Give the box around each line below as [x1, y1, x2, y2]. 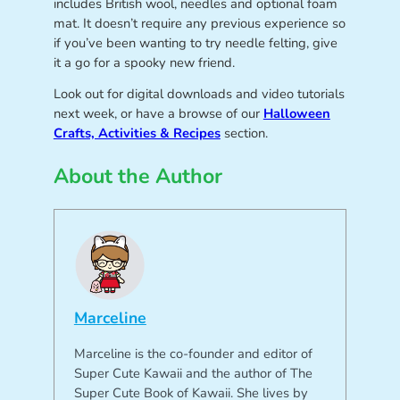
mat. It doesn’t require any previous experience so [53, 14, 346, 33]
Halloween [262, 104, 330, 123]
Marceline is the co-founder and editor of [73, 344, 312, 362]
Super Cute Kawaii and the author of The [73, 363, 312, 382]
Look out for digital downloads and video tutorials [53, 85, 345, 104]
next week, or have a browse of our [53, 104, 263, 123]
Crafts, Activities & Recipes [53, 124, 221, 143]
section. [220, 124, 268, 143]
